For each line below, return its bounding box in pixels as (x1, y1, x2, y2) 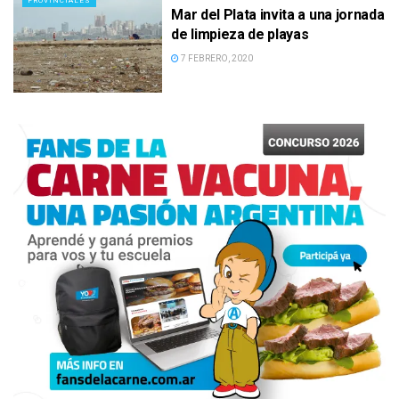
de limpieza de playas (171, 26, 309, 44)
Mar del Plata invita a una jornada (171, 6, 385, 24)
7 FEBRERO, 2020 (179, 53, 254, 64)
